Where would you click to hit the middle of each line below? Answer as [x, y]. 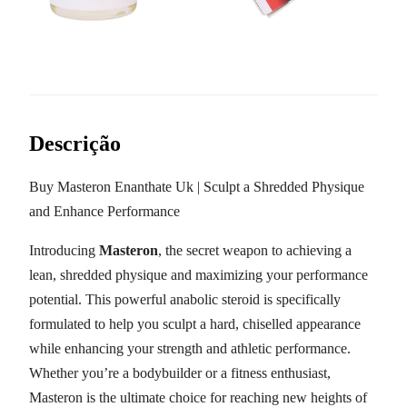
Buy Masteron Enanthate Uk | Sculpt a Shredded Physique [197, 186]
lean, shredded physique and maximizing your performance [199, 274]
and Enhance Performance [104, 211]
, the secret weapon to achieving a [255, 250]
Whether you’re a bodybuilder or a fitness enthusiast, [180, 372]
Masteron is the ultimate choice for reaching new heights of [198, 397]
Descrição [75, 143]
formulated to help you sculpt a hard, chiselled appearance [195, 323]
